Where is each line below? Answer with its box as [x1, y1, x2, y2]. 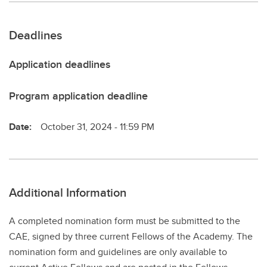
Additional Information [9, 183, 126, 201]
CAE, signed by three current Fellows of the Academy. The [9, 229, 253, 243]
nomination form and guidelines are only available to [9, 244, 227, 259]
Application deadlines [9, 56, 110, 72]
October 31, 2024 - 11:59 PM [41, 119, 154, 133]
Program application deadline [9, 88, 148, 104]
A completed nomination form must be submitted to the [9, 213, 240, 228]
